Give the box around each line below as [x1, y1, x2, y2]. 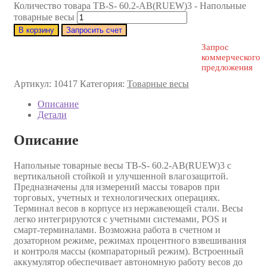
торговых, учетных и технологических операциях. [14, 192, 220, 203]
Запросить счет [66, 25, 122, 35]
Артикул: [14, 78, 54, 89]
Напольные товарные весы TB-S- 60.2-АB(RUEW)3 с [14, 160, 231, 170]
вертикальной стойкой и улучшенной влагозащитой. [14, 170, 228, 181]
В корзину [18, 25, 54, 35]
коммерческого [201, 52, 260, 62]
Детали [38, 109, 67, 120]
